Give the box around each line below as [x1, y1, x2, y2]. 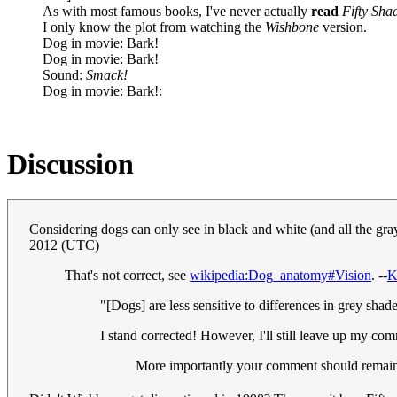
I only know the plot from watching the [43, 19, 265, 35]
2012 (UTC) [29, 237, 99, 253]
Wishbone [265, 19, 319, 35]
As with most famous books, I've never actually [43, 3, 311, 19]
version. [319, 19, 367, 35]
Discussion [7, 147, 134, 180]
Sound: [43, 66, 86, 82]
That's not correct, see [65, 268, 190, 284]
